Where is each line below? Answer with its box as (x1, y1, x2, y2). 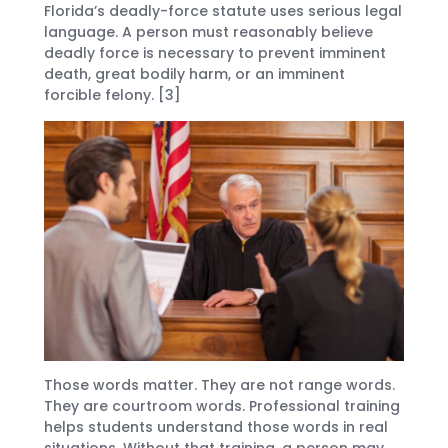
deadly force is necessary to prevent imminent (44, 43, 386, 64)
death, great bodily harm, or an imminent (44, 64, 345, 85)
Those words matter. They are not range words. (44, 374, 395, 395)
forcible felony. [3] (44, 85, 181, 106)
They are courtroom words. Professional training (44, 395, 400, 416)
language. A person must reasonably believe (44, 22, 373, 43)
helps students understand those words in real (44, 416, 388, 437)
